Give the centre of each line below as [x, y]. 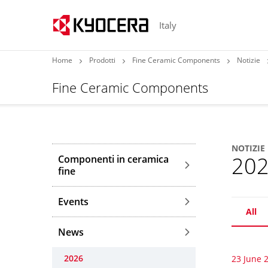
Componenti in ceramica [113, 159]
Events [73, 201]
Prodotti [102, 60]
